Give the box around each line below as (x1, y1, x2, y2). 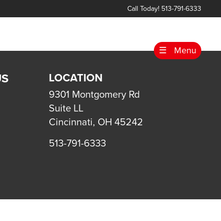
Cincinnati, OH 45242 (48, 116, 143, 128)
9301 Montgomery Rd (48, 89, 140, 101)
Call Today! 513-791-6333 (127, 4, 201, 13)
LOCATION (48, 72, 103, 84)
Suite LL (48, 103, 83, 114)
